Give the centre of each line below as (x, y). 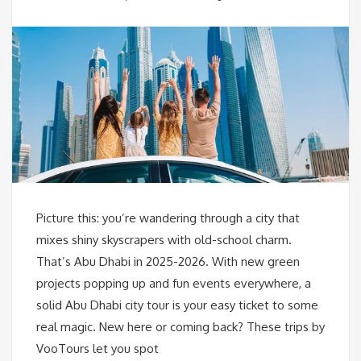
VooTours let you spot (98, 349)
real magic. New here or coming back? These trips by (180, 327)
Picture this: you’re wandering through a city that (168, 218)
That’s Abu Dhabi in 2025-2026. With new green (168, 262)
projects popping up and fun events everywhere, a (174, 284)
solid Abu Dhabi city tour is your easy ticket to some (177, 305)
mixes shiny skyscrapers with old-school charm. (164, 240)
